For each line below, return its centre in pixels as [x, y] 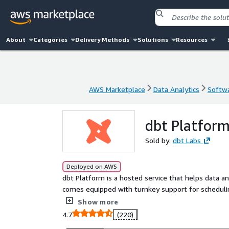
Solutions [153, 40]
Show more [98, 202]
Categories [51, 40]
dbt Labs [187, 140]
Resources [191, 40]
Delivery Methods [102, 40]
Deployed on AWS [92, 166]
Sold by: [159, 140]
